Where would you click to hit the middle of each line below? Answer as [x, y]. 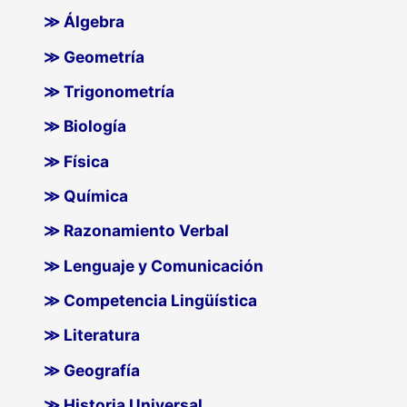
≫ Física [77, 161]
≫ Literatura [92, 335]
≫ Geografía [92, 370]
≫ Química [86, 196]
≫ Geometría [94, 56]
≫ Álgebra [84, 22]
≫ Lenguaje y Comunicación [154, 265]
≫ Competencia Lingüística [151, 301]
